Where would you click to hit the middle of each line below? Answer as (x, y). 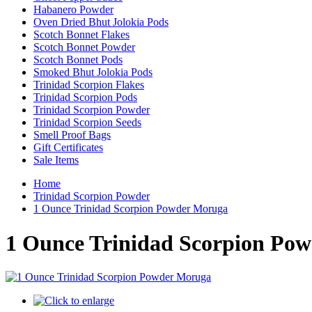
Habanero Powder (73, 10)
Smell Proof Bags (72, 135)
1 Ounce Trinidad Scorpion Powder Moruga (131, 209)
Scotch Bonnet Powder (84, 47)
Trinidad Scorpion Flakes (89, 85)
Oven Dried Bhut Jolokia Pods (101, 22)
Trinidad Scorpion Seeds (87, 123)
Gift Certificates (68, 148)
